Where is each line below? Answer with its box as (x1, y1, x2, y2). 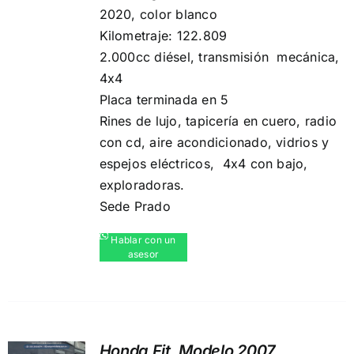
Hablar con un (111, 234, 176, 246)
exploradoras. (99, 177, 185, 193)
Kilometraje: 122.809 (99, 28, 228, 43)
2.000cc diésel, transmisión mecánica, (99, 49, 340, 65)
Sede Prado (99, 198, 171, 214)
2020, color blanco (99, 6, 217, 22)
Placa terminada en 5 (99, 92, 229, 107)
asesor (127, 248, 160, 260)
